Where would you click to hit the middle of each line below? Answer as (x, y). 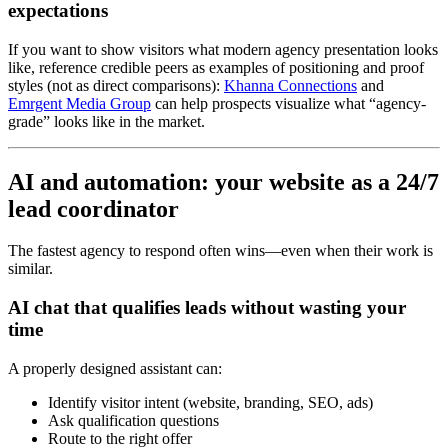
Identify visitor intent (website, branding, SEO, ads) (210, 402)
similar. (30, 269)
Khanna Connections (290, 85)
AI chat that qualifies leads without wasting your (207, 308)
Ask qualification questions (133, 420)
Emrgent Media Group (79, 103)
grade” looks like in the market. (106, 121)
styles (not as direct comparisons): (116, 85)
